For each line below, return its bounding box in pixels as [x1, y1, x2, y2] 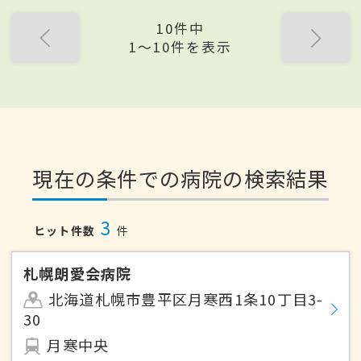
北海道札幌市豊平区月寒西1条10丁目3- [48, 288, 324, 310]
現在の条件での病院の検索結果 [32, 164, 329, 193]
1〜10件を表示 [128, 37, 233, 57]
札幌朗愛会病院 [23, 263, 132, 284]
